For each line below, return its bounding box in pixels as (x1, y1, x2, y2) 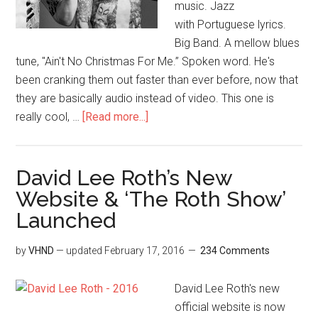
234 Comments (200, 244, 270, 256)
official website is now (175, 300, 286, 314)
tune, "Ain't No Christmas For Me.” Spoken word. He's (16, 54, 275, 68)
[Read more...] (82, 109, 149, 124)
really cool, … (16, 109, 83, 124)
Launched (16, 207, 116, 233)
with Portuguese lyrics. (175, 17, 287, 31)
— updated (54, 244, 105, 256)
